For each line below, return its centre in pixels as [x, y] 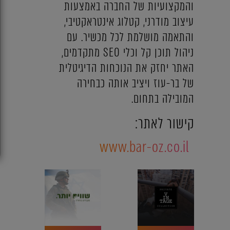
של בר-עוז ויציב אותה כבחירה [135, 83]
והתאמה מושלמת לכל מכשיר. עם [130, 37]
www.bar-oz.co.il [144, 147]
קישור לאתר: [164, 123]
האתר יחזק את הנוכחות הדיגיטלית [126, 68]
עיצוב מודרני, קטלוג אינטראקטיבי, [129, 22]
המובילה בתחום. [162, 99]
